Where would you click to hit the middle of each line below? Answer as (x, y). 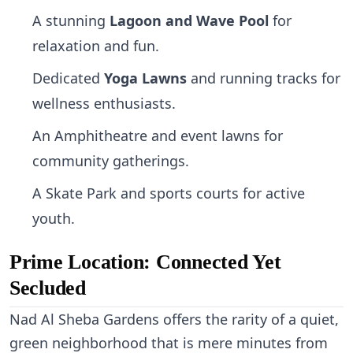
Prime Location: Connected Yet (145, 262)
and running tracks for (264, 78)
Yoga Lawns (146, 78)
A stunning (71, 21)
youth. (54, 219)
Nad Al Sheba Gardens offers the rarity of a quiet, (174, 320)
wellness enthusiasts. (104, 104)
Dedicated (69, 78)
